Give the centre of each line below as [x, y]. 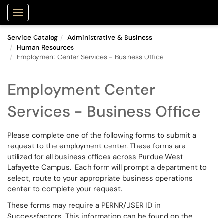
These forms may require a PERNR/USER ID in [84, 205]
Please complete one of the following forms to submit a [102, 135]
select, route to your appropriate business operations [100, 178]
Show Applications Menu [60, 20]
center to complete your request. [65, 189]
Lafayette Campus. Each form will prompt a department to [107, 167]
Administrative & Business [110, 37]
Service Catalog [33, 37]
